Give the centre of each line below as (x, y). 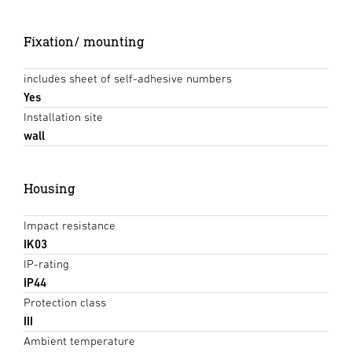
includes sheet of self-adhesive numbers (128, 78)
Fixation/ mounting (84, 41)
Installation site (63, 116)
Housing (49, 188)
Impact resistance (70, 225)
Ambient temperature (79, 340)
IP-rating (46, 263)
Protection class (65, 302)
